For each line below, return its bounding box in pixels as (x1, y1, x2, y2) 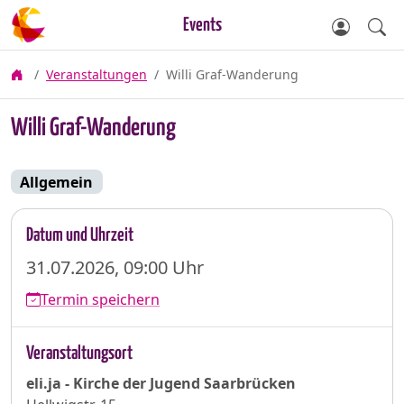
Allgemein (20, 171, 94, 192)
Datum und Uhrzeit (26, 226, 133, 245)
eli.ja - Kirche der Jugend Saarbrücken (26, 373, 296, 394)
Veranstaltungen (46, 66, 147, 83)
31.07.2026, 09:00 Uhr (26, 255, 204, 280)
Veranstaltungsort (26, 344, 133, 363)
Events (182, 16, 222, 34)
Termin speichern (41, 289, 160, 310)
